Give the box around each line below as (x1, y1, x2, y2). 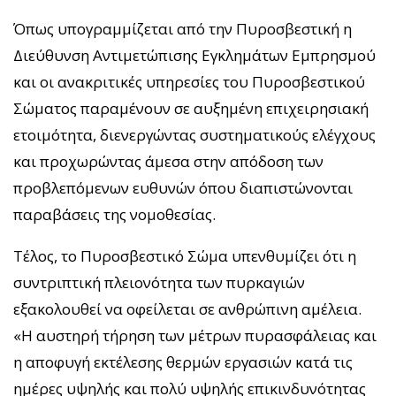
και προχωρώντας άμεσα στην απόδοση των (13, 150, 324, 171)
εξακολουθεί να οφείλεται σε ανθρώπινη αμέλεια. (13, 298, 362, 319)
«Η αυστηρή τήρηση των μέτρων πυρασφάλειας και (13, 324, 377, 346)
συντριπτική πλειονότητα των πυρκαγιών (13, 271, 305, 293)
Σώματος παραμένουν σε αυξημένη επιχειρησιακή (13, 97, 369, 118)
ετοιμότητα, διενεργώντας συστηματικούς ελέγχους (13, 124, 376, 145)
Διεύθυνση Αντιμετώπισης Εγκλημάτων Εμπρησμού (13, 44, 376, 65)
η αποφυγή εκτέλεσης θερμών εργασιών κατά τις (13, 351, 353, 372)
